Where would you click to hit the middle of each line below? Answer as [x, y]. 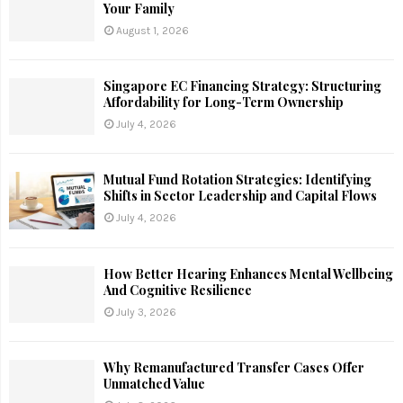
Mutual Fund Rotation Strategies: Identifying [237, 180]
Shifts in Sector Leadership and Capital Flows [240, 196]
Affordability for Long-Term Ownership [224, 103]
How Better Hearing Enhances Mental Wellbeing [248, 273]
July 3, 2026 [146, 312]
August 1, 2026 [152, 30]
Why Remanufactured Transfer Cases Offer [234, 368]
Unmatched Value [154, 384]
